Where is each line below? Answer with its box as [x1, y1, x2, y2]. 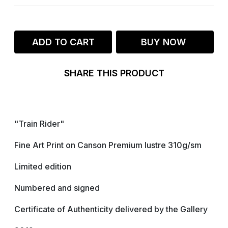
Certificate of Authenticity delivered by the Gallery [14, 204, 208, 214]
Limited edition [14, 161, 71, 172]
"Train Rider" [14, 119, 64, 129]
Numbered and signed [14, 183, 100, 193]
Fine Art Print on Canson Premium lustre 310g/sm [14, 140, 202, 150]
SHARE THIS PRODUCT [64, 68, 164, 78]
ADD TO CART [32, 37, 95, 47]
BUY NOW [141, 37, 189, 47]
